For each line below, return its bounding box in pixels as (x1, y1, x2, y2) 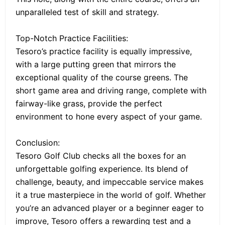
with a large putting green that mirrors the (16, 59, 176, 70)
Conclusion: (16, 138, 60, 148)
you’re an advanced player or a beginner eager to (16, 203, 204, 213)
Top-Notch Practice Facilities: (16, 33, 128, 44)
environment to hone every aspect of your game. (16, 111, 202, 122)
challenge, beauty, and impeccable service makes (16, 177, 203, 187)
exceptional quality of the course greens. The (16, 72, 188, 83)
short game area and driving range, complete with (16, 85, 206, 96)
